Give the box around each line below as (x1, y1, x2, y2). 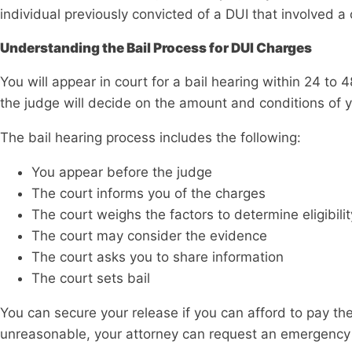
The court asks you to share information (31, 249, 284, 266)
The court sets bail (31, 270, 150, 287)
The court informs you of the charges (31, 185, 266, 202)
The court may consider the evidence (31, 228, 267, 244)
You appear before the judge (31, 164, 212, 181)
